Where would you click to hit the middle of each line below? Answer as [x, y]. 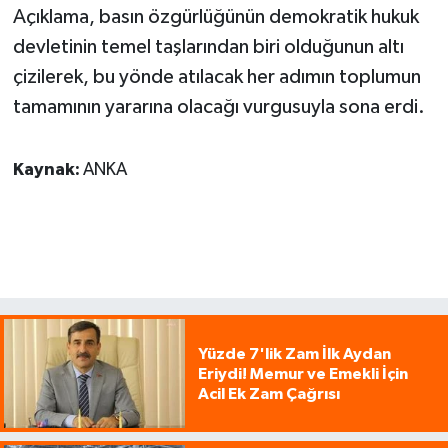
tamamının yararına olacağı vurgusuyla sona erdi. [218, 107]
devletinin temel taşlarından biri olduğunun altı [208, 47]
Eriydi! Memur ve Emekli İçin [302, 373]
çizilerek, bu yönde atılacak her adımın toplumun [216, 77]
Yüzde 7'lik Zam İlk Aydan [294, 353]
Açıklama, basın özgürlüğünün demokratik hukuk [215, 17]
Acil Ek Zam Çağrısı [268, 393]
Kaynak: [47, 170]
